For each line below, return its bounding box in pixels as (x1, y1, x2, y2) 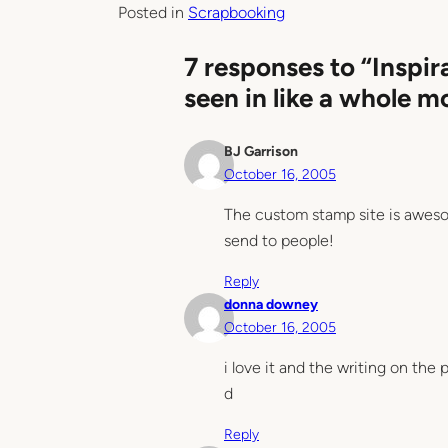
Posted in (118, 2, 188, 22)
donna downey (224, 295, 318, 313)
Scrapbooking (188, 2, 285, 22)
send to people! (224, 230, 334, 250)
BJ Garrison (224, 142, 298, 160)
